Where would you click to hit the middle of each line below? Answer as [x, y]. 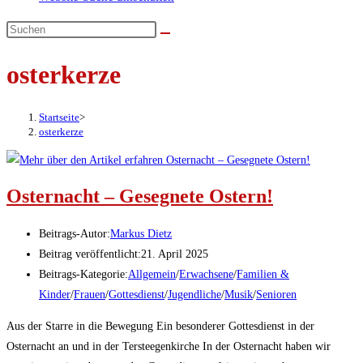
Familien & [263, 275]
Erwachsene [206, 275]
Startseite [59, 117]
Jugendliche [194, 295]
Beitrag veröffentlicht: [90, 254]
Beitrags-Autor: [75, 234]
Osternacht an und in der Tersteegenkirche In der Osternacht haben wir [169, 347]
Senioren [276, 295]
